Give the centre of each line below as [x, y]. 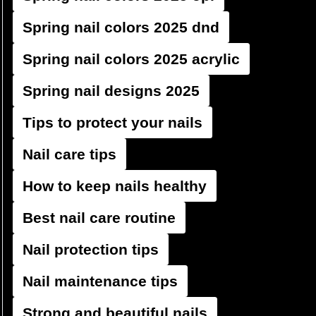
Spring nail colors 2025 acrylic [131, 59]
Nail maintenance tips [100, 281]
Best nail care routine [99, 218]
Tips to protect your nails [113, 122]
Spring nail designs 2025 [111, 91]
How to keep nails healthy [115, 186]
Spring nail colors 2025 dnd [121, 27]
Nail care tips [69, 154]
